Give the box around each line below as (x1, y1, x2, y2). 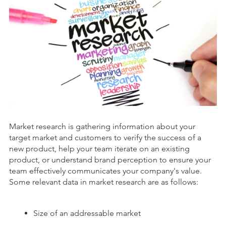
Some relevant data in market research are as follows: (9, 177, 198, 187)
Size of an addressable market (33, 208, 141, 218)
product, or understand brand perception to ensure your (9, 155, 211, 165)
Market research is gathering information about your (9, 122, 195, 132)
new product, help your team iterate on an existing (9, 144, 190, 154)
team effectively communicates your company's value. (9, 166, 202, 176)
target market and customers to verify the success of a (9, 133, 201, 143)
